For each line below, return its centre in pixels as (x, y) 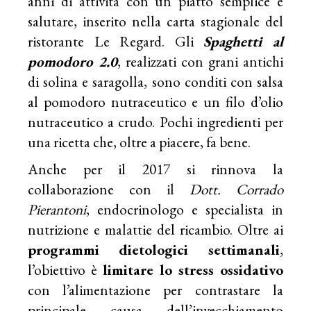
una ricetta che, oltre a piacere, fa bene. (140, 142)
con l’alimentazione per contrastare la (155, 289)
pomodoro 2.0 (73, 61)
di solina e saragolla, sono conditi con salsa (155, 81)
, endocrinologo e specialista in (185, 209)
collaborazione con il (109, 189)
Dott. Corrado (236, 189)
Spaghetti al (243, 41)
